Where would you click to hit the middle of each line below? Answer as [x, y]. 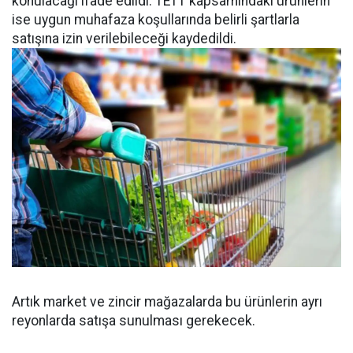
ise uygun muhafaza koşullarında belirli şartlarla [156, 20]
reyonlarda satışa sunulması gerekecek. [134, 321]
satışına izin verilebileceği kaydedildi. [124, 39]
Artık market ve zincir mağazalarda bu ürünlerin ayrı [167, 302]
